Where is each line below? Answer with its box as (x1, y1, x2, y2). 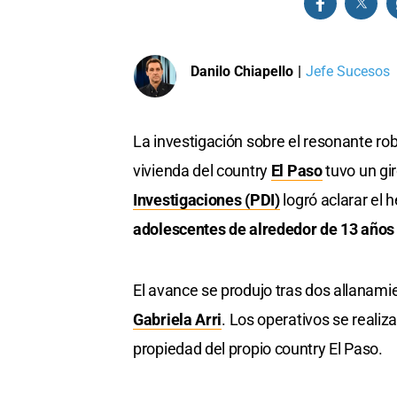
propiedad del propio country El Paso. (133, 339, 383, 359)
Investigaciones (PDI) (133, 191, 280, 210)
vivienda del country (133, 161, 271, 181)
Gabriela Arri (133, 310, 222, 330)
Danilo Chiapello (191, 62, 293, 80)
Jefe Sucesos (305, 62, 390, 80)
